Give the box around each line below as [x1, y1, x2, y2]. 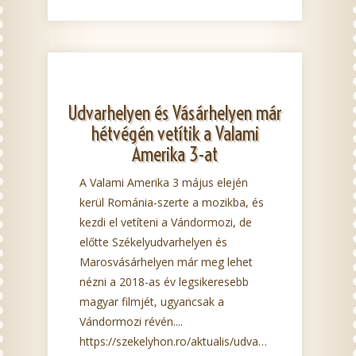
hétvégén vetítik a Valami [91, 121, 259, 145]
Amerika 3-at [132, 141, 218, 166]
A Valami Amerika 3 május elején [79, 174, 248, 190]
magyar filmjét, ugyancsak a [79, 293, 224, 309]
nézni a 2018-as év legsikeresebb [79, 273, 249, 289]
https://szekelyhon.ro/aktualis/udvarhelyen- [79, 333, 300, 349]
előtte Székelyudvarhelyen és [79, 234, 227, 250]
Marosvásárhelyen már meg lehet [79, 253, 253, 269]
